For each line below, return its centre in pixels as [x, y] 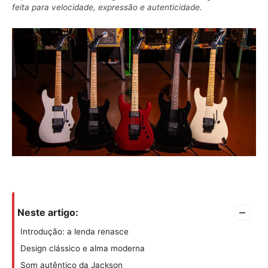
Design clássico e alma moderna [83, 249]
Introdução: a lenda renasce [74, 232]
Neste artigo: [48, 213]
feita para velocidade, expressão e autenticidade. [107, 7]
